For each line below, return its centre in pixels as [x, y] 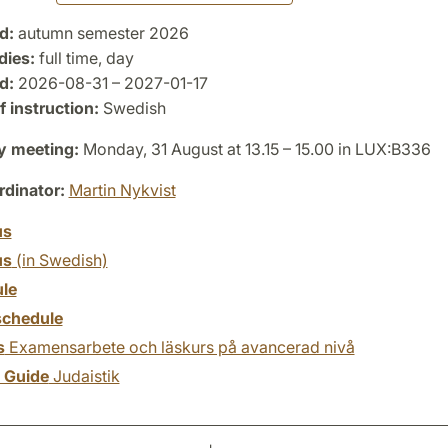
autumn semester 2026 [101, 32]
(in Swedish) [59, 259]
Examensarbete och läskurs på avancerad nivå [179, 346]
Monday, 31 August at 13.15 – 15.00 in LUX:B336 [254, 148]
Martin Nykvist [122, 189]
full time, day [84, 57]
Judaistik [84, 375]
